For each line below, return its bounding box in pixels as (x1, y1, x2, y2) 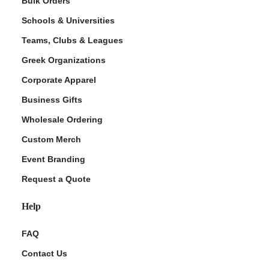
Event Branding (22, 154, 85, 164)
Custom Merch (22, 134, 81, 144)
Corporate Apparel (22, 74, 96, 85)
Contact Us (22, 248, 67, 258)
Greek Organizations (22, 55, 106, 65)
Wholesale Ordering (22, 114, 103, 124)
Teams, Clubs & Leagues (22, 35, 123, 45)
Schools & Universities (22, 15, 115, 25)
